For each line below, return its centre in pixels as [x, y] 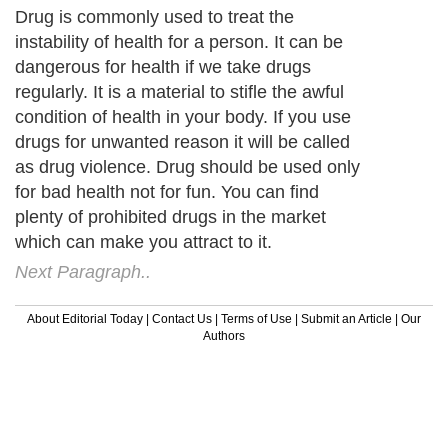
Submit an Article [346, 318]
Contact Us [182, 318]
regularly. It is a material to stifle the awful [179, 91]
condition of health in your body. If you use [183, 116]
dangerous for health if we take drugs [163, 66]
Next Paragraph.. [83, 271]
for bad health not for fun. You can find [167, 191]
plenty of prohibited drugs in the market [170, 216]
